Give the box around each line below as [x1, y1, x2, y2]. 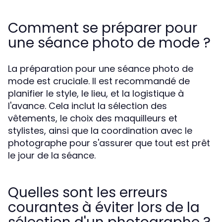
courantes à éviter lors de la [8, 198, 200, 217]
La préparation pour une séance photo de [8, 62, 193, 75]
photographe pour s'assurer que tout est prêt [8, 137, 210, 149]
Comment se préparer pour [8, 18, 197, 38]
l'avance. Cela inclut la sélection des [8, 100, 167, 112]
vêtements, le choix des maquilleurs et [8, 112, 177, 124]
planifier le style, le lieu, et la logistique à [8, 87, 184, 100]
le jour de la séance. [8, 149, 96, 162]
